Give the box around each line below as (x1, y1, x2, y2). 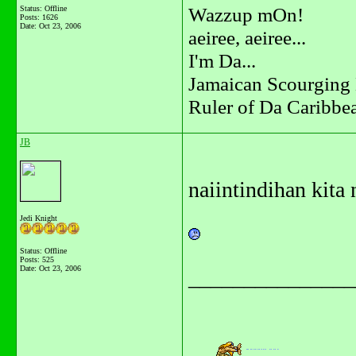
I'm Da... (188, 48, 256, 72)
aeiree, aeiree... (188, 25, 306, 48)
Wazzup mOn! (188, 2, 304, 25)
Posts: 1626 (20, 13, 58, 21)
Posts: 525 (20, 255, 54, 264)
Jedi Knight (20, 214, 57, 222)
